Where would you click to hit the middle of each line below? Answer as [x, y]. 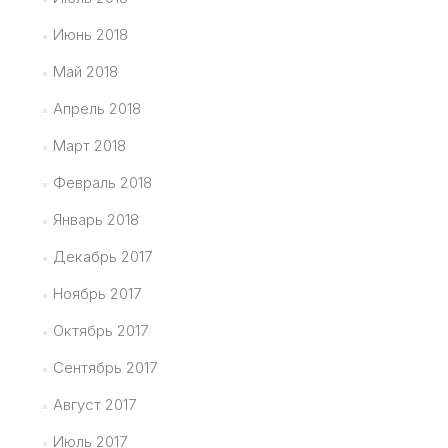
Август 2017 [94, 405]
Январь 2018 [95, 220]
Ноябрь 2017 [96, 294]
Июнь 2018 [90, 35]
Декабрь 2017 [102, 257]
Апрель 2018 [96, 109]
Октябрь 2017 [100, 331]
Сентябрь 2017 [104, 368]
